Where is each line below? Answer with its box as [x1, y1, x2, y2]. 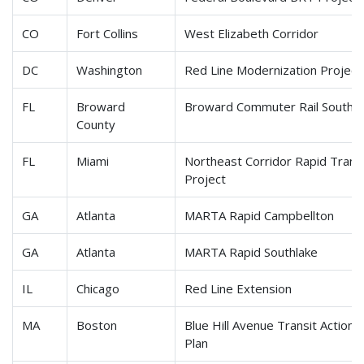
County [76, 116, 116, 133]
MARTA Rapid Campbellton [184, 207, 338, 224]
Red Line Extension [184, 280, 292, 297]
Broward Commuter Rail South [184, 98, 354, 115]
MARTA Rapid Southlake [184, 244, 322, 261]
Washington [76, 62, 143, 79]
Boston [76, 317, 118, 334]
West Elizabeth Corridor [184, 25, 319, 42]
